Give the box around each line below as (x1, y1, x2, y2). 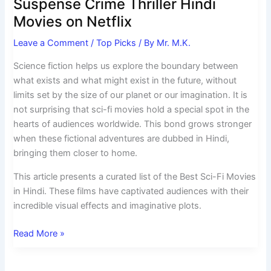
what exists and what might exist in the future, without (13, 75, 237, 87)
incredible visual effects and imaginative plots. (13, 200, 202, 211)
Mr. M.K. (157, 38, 191, 49)
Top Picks (96, 38, 137, 49)
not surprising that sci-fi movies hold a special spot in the (13, 104, 250, 116)
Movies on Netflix (13, 12, 132, 30)
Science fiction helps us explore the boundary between (13, 60, 239, 72)
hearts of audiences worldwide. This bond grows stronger (13, 119, 252, 130)
